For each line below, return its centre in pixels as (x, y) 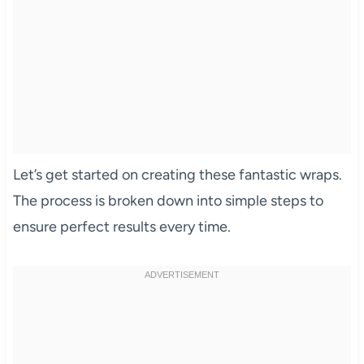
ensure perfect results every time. (121, 226)
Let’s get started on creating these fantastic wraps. (177, 174)
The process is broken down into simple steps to (168, 200)
